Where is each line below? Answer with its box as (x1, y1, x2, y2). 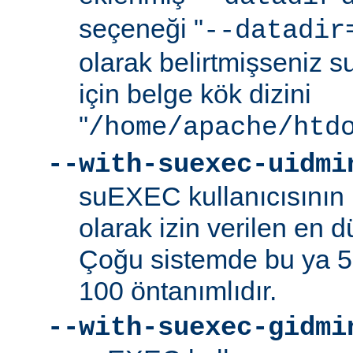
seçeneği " (79, 13, 203, 44)
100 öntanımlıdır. (79, 276, 277, 307)
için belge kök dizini (79, 79, 311, 110)
